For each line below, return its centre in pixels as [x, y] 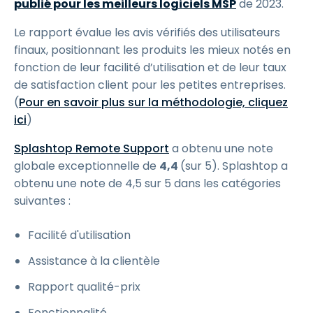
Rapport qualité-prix [84, 287]
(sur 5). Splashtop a [234, 166]
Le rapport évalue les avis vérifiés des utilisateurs [147, 32]
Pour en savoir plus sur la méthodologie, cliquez [153, 102]
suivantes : [42, 201]
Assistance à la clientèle [94, 261]
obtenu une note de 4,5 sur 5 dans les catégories [147, 183]
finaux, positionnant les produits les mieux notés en [152, 50]
